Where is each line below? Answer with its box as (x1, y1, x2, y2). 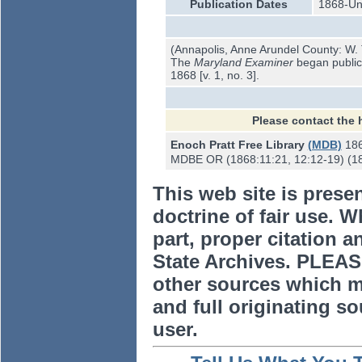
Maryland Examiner (193, 55, 293, 69)
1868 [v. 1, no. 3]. (170, 68, 259, 82)
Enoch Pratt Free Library (170, 137, 308, 151)
